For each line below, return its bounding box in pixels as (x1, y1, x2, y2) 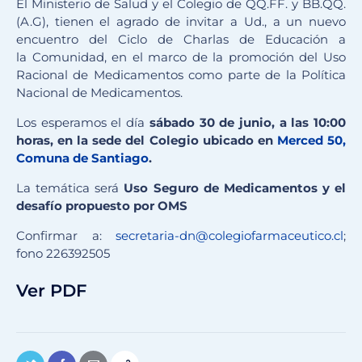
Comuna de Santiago (16, 150, 149, 166)
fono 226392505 (16, 246, 113, 262)
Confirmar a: (16, 228, 116, 244)
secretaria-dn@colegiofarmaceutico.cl (116, 228, 343, 244)
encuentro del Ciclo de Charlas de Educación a (16, 32, 346, 48)
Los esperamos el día (16, 115, 149, 131)
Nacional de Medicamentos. (16, 85, 186, 101)
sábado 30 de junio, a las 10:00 (149, 115, 347, 131)
